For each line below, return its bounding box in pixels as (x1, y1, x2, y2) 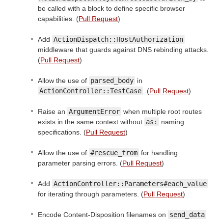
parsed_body (90, 76, 134, 84)
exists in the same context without (38, 117, 144, 126)
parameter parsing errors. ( (38, 159, 122, 167)
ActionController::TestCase (39, 86, 141, 95)
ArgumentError (69, 107, 120, 115)
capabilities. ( (38, 14, 79, 23)
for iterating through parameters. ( (38, 190, 143, 198)
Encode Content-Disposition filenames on (38, 210, 168, 219)
